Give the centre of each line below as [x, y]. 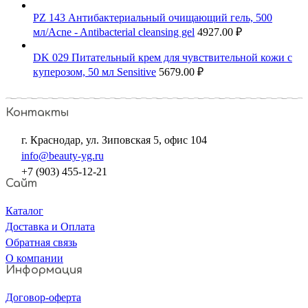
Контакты [37, 112]
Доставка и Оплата [50, 226]
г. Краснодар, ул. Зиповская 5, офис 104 [114, 140]
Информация [44, 270]
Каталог [24, 210]
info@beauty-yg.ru [62, 155]
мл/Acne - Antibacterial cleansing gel [114, 32]
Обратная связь [41, 242]
